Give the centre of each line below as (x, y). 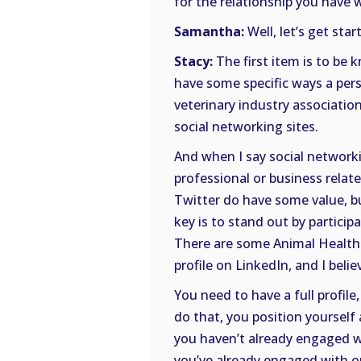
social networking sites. (246, 127)
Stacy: (193, 62)
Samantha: (209, 32)
